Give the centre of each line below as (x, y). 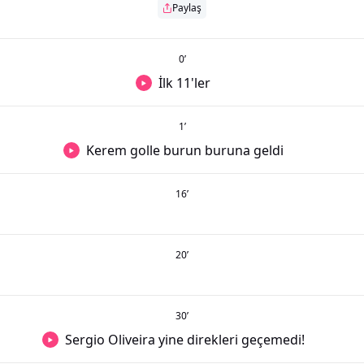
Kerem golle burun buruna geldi (184, 150)
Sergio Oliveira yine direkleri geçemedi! (184, 340)
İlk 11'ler (184, 83)
